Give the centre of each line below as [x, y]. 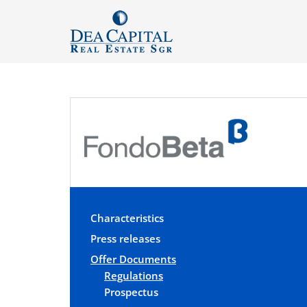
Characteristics [127, 218]
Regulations [134, 275]
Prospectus [131, 292]
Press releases [125, 238]
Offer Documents [133, 259]
